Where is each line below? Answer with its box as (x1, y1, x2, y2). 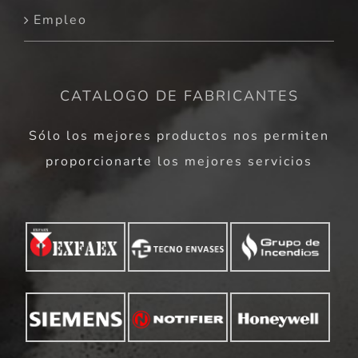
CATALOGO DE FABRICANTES (59, 86, 299, 106)
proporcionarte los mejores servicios (46, 153, 312, 171)
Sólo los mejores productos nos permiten (29, 127, 329, 145)
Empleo (34, 11, 87, 30)
